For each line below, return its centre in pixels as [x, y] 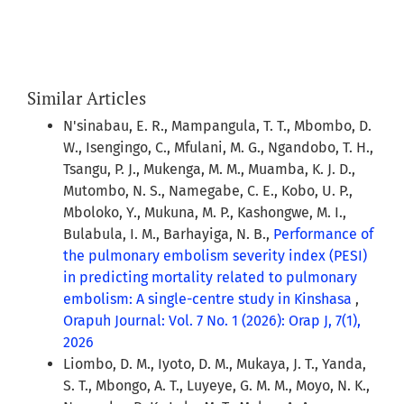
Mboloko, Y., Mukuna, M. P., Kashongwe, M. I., [205, 213]
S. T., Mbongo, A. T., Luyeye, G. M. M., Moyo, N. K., [216, 386]
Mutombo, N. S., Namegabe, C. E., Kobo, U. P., [208, 191]
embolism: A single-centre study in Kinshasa [209, 299]
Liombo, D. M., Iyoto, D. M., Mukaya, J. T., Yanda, [215, 364]
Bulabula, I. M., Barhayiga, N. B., [168, 234]
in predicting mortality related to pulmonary [210, 278]
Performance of [323, 234]
